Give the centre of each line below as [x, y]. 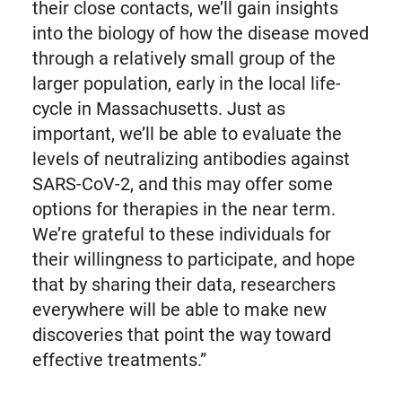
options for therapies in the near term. [184, 209]
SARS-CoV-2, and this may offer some [182, 184]
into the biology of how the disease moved [200, 33]
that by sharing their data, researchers [184, 284]
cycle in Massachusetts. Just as [158, 109]
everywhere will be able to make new [179, 310]
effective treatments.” [119, 360]
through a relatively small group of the [184, 58]
